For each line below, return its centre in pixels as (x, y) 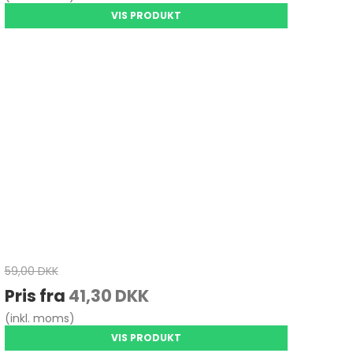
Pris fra (36, 296)
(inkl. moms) (39, 319)
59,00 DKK (31, 271)
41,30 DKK (108, 296)
